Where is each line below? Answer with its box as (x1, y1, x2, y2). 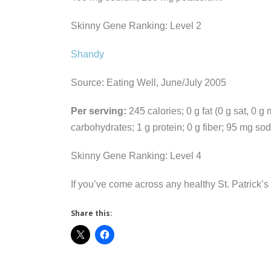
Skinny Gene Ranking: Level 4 (71, 150, 201, 161)
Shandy (71, 48, 104, 59)
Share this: (71, 207, 113, 218)
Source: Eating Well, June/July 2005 (71, 77, 226, 88)
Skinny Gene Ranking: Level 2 (71, 20, 201, 31)
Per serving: (71, 105, 126, 116)
